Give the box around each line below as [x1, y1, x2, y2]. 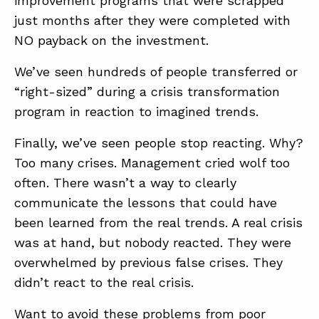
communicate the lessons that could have [14, 195, 277, 210]
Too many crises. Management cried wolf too [14, 155, 290, 170]
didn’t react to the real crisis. [14, 275, 194, 290]
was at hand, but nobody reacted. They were [14, 235, 291, 250]
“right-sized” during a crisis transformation [14, 84, 280, 99]
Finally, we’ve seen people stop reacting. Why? [14, 135, 303, 150]
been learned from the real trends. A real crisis [14, 215, 303, 230]
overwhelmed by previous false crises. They [14, 255, 283, 270]
